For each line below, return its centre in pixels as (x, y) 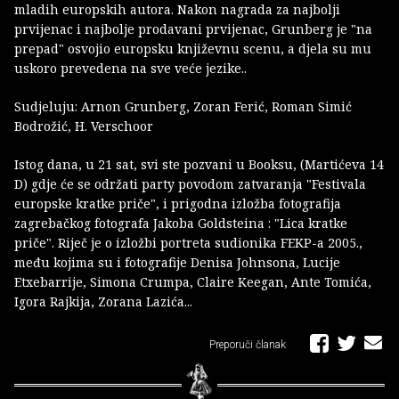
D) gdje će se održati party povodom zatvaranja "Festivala (190, 184)
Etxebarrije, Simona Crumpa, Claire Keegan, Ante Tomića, (193, 282)
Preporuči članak (249, 345)
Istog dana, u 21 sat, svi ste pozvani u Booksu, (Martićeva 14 (199, 165)
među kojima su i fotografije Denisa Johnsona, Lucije (177, 263)
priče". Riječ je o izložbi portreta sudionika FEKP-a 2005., (188, 243)
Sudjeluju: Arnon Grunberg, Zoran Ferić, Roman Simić (183, 107)
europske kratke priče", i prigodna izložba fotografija (178, 204)
